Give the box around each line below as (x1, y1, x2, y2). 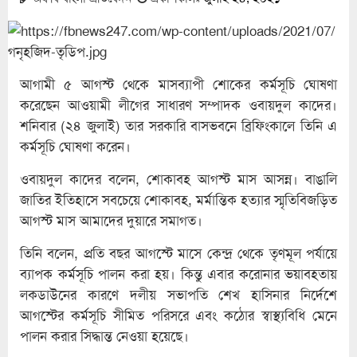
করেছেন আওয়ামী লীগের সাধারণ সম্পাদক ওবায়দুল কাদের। (20, 96, 337, 114)
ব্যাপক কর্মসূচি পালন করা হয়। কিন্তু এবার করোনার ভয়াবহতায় (20, 265, 337, 283)
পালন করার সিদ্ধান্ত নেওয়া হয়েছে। (20, 327, 189, 345)
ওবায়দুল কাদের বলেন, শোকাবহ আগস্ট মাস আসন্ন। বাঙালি (20, 170, 337, 188)
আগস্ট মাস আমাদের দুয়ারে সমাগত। (20, 211, 202, 229)
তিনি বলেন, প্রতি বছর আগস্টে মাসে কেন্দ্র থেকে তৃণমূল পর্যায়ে (20, 244, 337, 262)
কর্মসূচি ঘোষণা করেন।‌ (20, 137, 131, 155)
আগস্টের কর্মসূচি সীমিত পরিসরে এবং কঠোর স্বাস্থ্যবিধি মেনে (20, 306, 337, 324)
